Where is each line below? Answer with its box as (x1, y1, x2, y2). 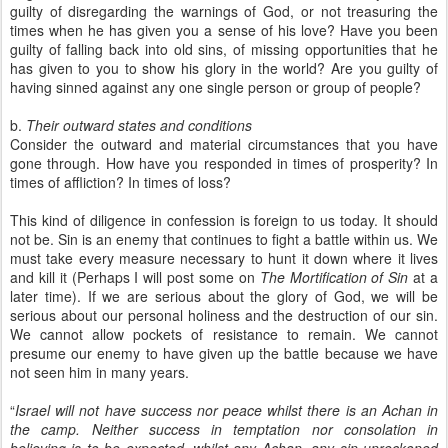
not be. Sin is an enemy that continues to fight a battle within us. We (10, 229, 438, 249)
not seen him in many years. (10, 362, 189, 382)
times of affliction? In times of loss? (10, 172, 231, 192)
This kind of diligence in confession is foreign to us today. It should (10, 210, 438, 230)
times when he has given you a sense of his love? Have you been (10, 20, 438, 40)
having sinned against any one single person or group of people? (10, 77, 421, 97)
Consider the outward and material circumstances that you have (10, 134, 438, 154)
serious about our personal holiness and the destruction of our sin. (10, 305, 438, 325)
